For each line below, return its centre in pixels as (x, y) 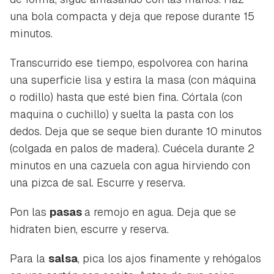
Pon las (30, 212)
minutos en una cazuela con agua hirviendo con (130, 165)
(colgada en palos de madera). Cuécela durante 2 (132, 148)
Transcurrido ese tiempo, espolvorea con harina (129, 62)
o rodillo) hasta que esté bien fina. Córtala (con (126, 97)
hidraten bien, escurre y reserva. (89, 229)
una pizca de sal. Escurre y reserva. (98, 182)
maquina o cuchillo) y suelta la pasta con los (122, 114)
